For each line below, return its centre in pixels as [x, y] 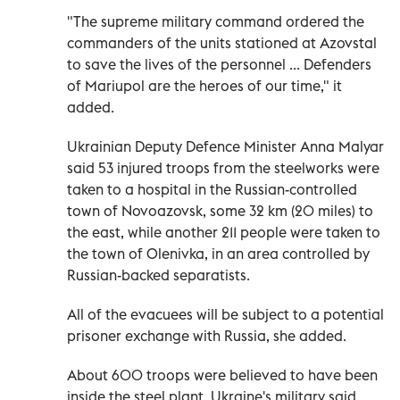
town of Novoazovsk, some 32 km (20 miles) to [220, 211]
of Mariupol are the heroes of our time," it [204, 86]
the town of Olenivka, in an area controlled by [218, 254]
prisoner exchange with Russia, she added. [207, 336]
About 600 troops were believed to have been [222, 375]
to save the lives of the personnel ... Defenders [219, 65]
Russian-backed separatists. [158, 275]
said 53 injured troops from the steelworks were [223, 168]
